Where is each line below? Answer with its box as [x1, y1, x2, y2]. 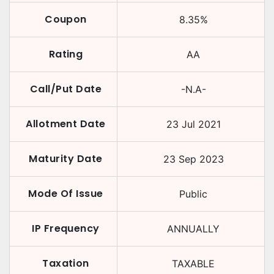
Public [179, 188, 207, 200]
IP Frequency [32, 221, 100, 235]
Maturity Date [29, 152, 103, 166]
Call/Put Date [29, 82, 102, 96]
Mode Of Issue [28, 187, 103, 201]
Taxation [42, 256, 89, 270]
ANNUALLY [167, 223, 220, 235]
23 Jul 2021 [166, 118, 221, 130]
